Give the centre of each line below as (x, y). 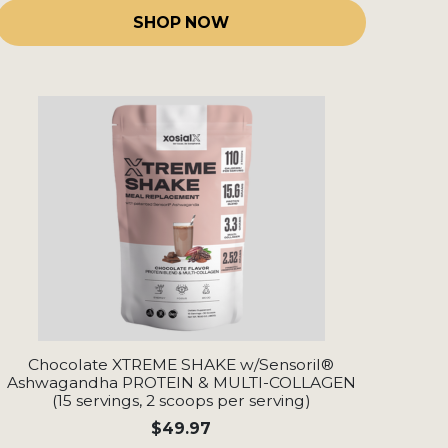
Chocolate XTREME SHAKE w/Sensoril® (181, 365)
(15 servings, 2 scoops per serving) (181, 401)
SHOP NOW (181, 23)
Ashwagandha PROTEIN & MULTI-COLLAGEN (181, 383)
